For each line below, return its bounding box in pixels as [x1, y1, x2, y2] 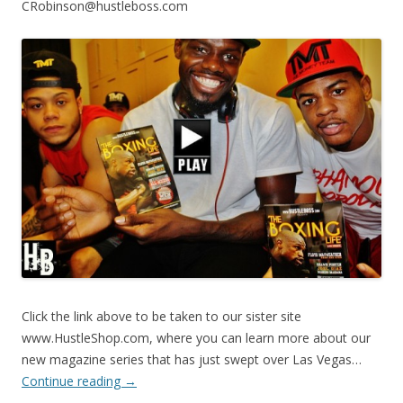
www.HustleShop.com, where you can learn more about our [22, 328, 371, 346]
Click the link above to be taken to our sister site [22, 307, 301, 325]
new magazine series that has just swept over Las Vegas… [22, 350, 362, 368]
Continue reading [22, 372, 124, 390]
